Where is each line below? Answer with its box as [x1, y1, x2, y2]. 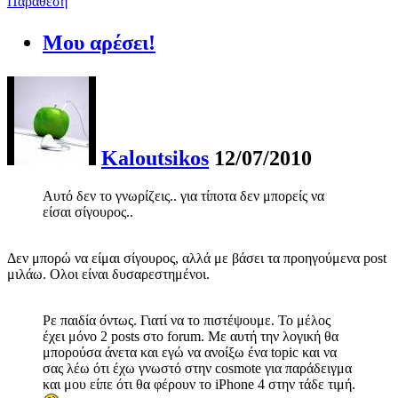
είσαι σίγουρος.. [43, 203, 133, 219]
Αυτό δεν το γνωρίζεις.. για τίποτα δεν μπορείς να [43, 187, 324, 203]
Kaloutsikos [101, 146, 209, 170]
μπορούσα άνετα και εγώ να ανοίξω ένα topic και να [43, 344, 337, 360]
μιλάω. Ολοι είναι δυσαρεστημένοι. [7, 266, 210, 282]
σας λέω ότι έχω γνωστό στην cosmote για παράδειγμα [43, 360, 352, 376]
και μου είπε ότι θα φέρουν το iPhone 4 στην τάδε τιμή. [43, 376, 355, 392]
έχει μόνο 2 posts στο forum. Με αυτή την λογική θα [43, 328, 338, 344]
